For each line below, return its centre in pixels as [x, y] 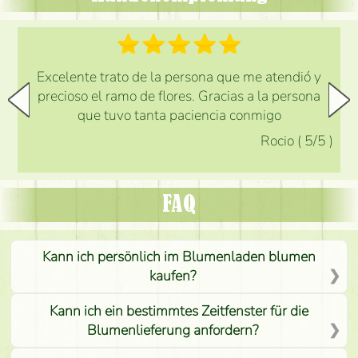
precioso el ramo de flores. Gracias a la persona [179, 95]
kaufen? [173, 276]
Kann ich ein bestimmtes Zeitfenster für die [179, 310]
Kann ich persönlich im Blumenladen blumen [179, 257]
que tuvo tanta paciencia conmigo [179, 115]
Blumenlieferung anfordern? [173, 330]
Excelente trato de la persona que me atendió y [179, 76]
